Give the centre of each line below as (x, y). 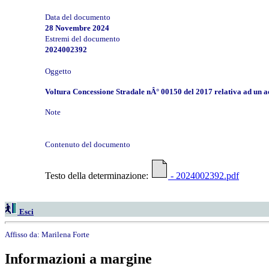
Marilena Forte (65, 234)
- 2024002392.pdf (204, 175)
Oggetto (58, 71)
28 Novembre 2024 (77, 28)
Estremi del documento (83, 38)
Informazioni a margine (78, 259)
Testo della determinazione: (98, 175)
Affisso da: (23, 234)
